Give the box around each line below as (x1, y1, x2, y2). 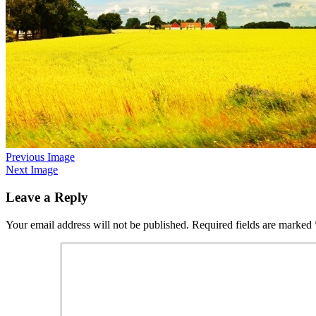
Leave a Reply (6, 190, 88, 205)
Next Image (6, 164, 58, 176)
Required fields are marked (192, 218, 315, 231)
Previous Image (6, 151, 75, 164)
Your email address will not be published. (6, 218, 189, 231)
